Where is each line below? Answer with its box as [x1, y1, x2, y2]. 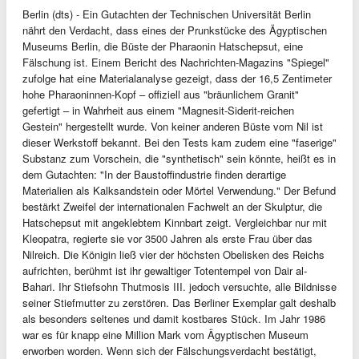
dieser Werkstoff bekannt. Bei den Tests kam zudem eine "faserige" [22, 135, 337, 150]
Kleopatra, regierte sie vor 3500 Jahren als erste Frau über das [22, 231, 313, 246]
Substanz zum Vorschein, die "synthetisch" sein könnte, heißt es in [22, 151, 336, 166]
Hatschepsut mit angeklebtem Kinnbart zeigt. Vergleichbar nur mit [22, 215, 327, 230]
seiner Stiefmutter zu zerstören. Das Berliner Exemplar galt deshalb [22, 295, 336, 310]
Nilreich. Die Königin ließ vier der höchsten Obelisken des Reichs [22, 247, 325, 262]
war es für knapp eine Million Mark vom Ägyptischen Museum [22, 327, 309, 342]
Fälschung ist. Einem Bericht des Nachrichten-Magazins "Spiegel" [22, 54, 329, 70]
